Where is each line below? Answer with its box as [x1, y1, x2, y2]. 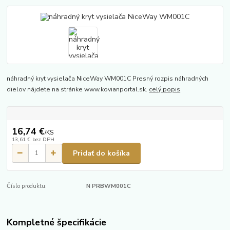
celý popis [149, 85, 181, 93]
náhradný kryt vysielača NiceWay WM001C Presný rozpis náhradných [7, 74, 209, 83]
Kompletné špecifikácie [7, 216, 107, 229]
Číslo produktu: [7, 182, 47, 190]
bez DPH [32, 136, 54, 144]
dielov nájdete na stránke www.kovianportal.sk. [7, 85, 149, 93]
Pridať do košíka [73, 148, 130, 158]
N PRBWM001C [86, 182, 131, 190]
